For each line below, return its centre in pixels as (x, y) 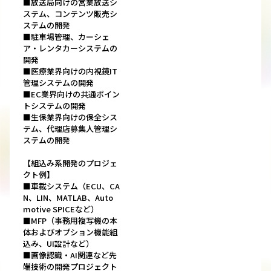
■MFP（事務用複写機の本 (70, 221)
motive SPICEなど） (61, 209)
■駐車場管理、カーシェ (66, 37)
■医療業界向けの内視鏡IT (70, 71)
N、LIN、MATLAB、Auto (68, 198)
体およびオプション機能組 (70, 232)
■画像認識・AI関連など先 (70, 255)
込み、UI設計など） (58, 244)
